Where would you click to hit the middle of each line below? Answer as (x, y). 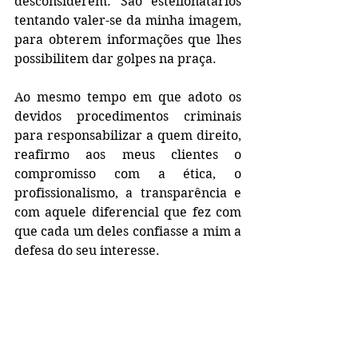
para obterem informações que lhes (128, 39)
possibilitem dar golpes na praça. (115, 58)
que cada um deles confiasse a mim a (128, 231)
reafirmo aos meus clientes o (128, 154)
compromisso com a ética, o (128, 173)
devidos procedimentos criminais (128, 116)
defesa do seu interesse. (87, 250)
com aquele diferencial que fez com (128, 212)
